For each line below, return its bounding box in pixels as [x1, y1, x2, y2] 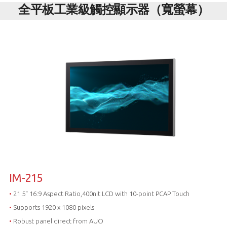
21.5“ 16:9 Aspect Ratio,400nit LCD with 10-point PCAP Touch [11, 190, 190, 197]
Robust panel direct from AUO [11, 217, 103, 224]
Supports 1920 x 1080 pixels [11, 203, 94, 211]
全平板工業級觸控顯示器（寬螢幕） [18, 3, 209, 17]
